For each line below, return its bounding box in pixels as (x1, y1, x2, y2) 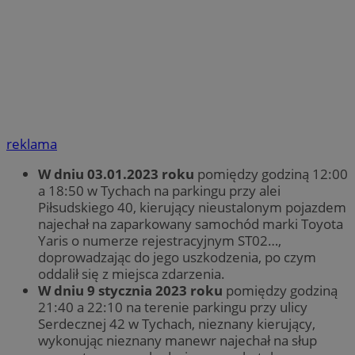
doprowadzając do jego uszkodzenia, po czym (38, 248, 316, 267)
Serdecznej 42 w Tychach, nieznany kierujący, (38, 315, 315, 334)
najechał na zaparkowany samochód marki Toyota (38, 215, 343, 234)
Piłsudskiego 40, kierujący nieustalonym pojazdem (38, 198, 346, 217)
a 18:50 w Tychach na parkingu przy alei (38, 181, 281, 200)
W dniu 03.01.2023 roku (38, 165, 194, 184)
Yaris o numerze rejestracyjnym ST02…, (38, 231, 281, 250)
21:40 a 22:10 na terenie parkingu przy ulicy (38, 298, 307, 317)
